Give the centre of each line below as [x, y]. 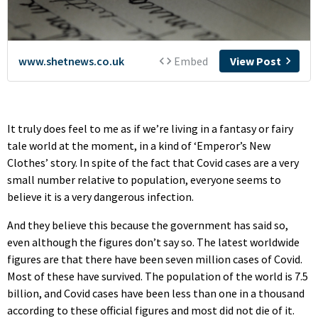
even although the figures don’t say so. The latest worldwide [153, 242]
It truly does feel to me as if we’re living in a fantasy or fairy [150, 128]
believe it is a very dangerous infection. [100, 196]
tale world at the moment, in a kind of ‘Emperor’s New [139, 145]
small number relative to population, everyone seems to [144, 179]
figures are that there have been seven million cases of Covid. [155, 259]
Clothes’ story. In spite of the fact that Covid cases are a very [153, 162]
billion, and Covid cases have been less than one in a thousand [156, 293]
